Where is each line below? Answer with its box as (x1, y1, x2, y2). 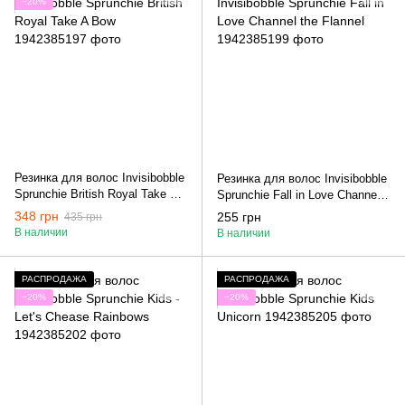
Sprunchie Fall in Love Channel (217, 188, 380, 202)
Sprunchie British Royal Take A (14, 187, 177, 202)
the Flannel (217, 204, 275, 219)
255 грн (217, 210, 261, 225)
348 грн (14, 209, 59, 224)
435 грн (64, 211, 102, 224)
